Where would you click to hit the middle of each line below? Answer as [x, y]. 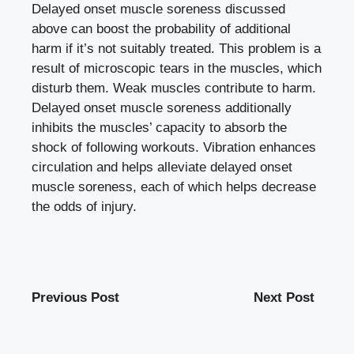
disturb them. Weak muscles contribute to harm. [174, 88]
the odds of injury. [84, 206]
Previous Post [75, 297]
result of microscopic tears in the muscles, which [177, 68]
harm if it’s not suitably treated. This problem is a [176, 48]
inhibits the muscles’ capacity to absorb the [159, 127]
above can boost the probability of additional [161, 28]
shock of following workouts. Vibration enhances [174, 147]
